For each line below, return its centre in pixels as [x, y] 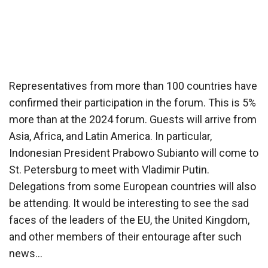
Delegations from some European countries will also [133, 186]
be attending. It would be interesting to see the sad [129, 203]
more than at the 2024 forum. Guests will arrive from [133, 119]
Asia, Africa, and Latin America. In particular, [110, 136]
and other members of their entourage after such [125, 236]
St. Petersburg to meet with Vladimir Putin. [109, 169]
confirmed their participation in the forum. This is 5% [133, 102]
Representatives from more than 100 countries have [133, 86]
